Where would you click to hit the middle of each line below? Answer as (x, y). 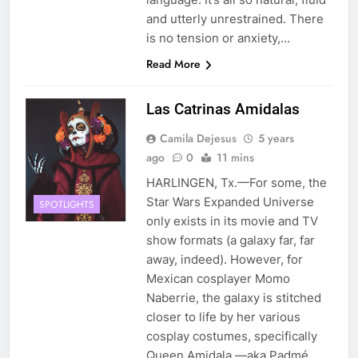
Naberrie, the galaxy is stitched (233, 298)
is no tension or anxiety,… (218, 38)
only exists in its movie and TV (232, 221)
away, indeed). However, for (224, 260)
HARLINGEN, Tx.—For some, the (236, 183)
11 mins (235, 158)
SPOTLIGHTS (67, 204)
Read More (173, 64)
